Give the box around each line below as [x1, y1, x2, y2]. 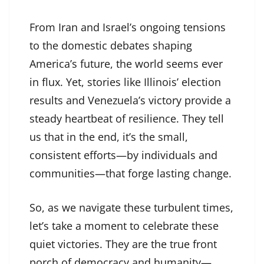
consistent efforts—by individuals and [29, 148, 217, 163]
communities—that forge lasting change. [29, 166, 232, 181]
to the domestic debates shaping [29, 38, 192, 53]
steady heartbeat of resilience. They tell [29, 111, 224, 126]
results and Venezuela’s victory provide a [29, 93, 231, 108]
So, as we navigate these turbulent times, [29, 200, 233, 215]
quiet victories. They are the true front [29, 237, 217, 252]
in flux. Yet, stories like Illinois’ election [29, 75, 221, 90]
